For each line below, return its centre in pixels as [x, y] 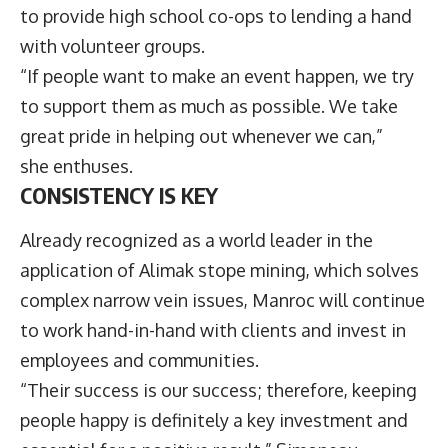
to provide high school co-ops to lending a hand [216, 15]
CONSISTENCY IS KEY [119, 194]
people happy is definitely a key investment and [214, 420]
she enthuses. [78, 165]
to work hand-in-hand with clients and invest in [213, 330]
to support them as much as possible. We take [209, 105]
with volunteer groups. [112, 45]
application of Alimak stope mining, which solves [219, 270]
